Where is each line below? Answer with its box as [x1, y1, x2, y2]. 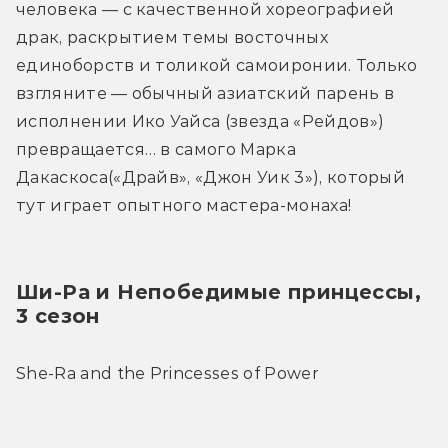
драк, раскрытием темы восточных [16, 28, 328, 48]
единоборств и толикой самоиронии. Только [16, 56, 418, 76]
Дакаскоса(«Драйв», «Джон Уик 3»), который [16, 168, 406, 188]
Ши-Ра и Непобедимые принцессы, [16, 280, 421, 305]
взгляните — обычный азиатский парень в [16, 84, 395, 104]
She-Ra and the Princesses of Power [16, 364, 319, 384]
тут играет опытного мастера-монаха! [16, 196, 352, 216]
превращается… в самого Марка [16, 140, 296, 160]
